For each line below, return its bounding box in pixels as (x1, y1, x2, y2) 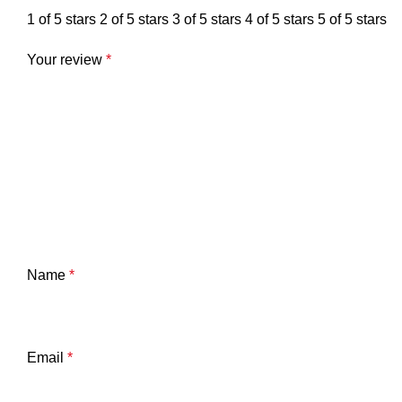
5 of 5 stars (318, 12, 387, 27)
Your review (27, 52, 106, 67)
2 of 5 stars (100, 12, 169, 27)
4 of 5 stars (245, 12, 314, 27)
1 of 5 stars (27, 12, 96, 27)
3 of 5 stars (172, 12, 241, 27)
